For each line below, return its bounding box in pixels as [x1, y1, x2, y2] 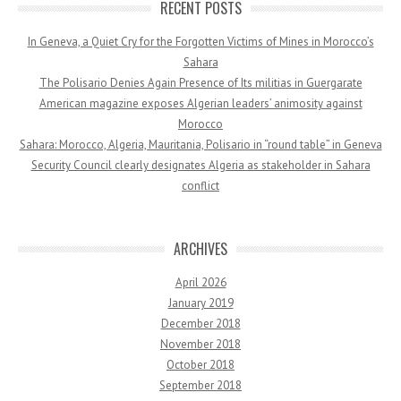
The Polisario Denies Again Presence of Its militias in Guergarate [38, 75, 363, 91]
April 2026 [175, 275, 226, 291]
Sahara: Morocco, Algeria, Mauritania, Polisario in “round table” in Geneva [19, 137, 382, 153]
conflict [182, 178, 219, 194]
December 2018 [160, 316, 241, 332]
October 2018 [166, 357, 235, 373]
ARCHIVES [174, 238, 227, 260]
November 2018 [160, 337, 241, 353]
